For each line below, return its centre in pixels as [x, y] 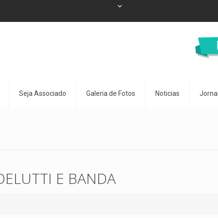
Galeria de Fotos [111, 93]
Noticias [167, 93]
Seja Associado [43, 93]
